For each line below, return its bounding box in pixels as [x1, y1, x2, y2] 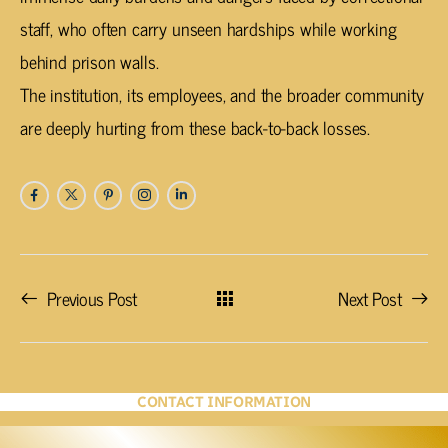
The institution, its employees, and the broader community [20, 79, 424, 110]
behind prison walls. [20, 46, 159, 77]
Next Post [338, 283, 401, 314]
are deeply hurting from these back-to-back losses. [20, 112, 375, 143]
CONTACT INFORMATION [137, 393, 311, 412]
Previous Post [47, 283, 137, 314]
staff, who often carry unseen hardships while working [20, 13, 397, 44]
